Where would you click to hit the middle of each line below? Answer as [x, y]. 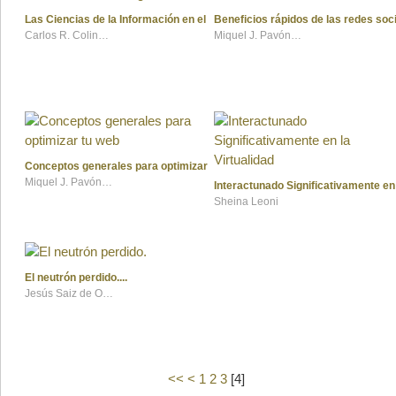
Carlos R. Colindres [103, 36]
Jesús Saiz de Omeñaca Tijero [108, 294]
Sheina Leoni [246, 202]
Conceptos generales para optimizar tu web [134, 167]
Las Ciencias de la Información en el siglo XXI [138, 20]
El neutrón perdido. [72, 278]
